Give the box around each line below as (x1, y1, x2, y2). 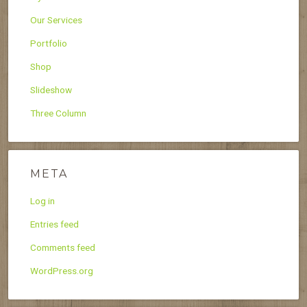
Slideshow (30, 84, 72, 95)
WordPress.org (30, 265, 93, 276)
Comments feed (30, 241, 95, 253)
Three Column (30, 107, 86, 119)
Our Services (30, 14, 82, 25)
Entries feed (30, 218, 79, 230)
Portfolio (30, 37, 67, 49)
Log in (30, 195, 55, 206)
